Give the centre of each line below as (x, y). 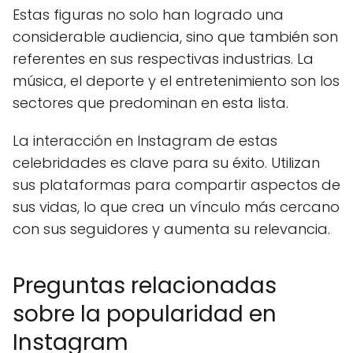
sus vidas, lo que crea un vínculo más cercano (176, 207)
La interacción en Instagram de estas (145, 141)
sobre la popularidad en (145, 314)
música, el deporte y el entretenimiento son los (176, 81)
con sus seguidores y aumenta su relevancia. (171, 229)
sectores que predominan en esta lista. (150, 103)
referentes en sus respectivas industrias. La (163, 59)
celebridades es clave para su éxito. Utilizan (166, 163)
